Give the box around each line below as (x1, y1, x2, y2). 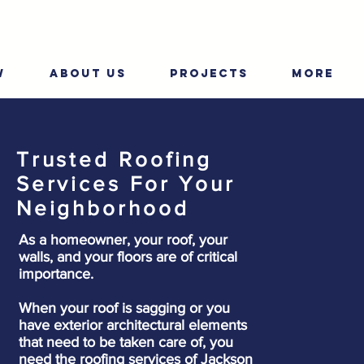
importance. (18, 266, 93, 282)
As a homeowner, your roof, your (18, 232, 227, 248)
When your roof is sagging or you (18, 300, 230, 316)
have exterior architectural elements (18, 317, 247, 333)
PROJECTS (170, 67, 249, 80)
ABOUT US (50, 67, 127, 80)
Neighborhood (15, 197, 189, 219)
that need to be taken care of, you (18, 334, 233, 350)
